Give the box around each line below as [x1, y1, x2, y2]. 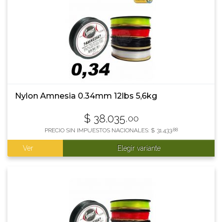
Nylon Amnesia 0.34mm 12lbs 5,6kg [15, 91, 157, 101]
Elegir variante [117, 144, 161, 152]
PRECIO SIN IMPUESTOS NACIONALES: [44, 127, 151, 134]
